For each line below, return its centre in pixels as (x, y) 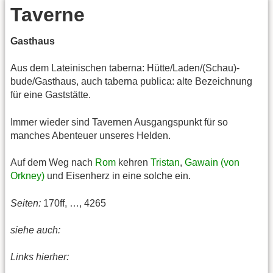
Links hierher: (40, 257)
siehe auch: (35, 230)
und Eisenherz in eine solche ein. (118, 176)
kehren (133, 163)
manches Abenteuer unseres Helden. (90, 135)
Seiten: (26, 203)
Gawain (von (212, 163)
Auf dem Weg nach (53, 163)
